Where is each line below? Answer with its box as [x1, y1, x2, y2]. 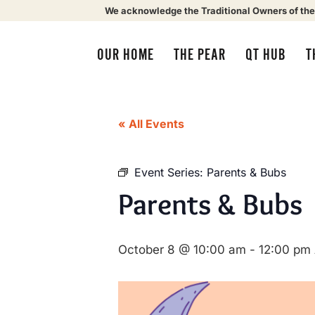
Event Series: [134, 165, 207, 179]
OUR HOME [96, 46, 154, 64]
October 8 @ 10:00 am [118, 243, 246, 257]
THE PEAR [173, 46, 226, 64]
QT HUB [245, 46, 286, 64]
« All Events [118, 117, 184, 131]
